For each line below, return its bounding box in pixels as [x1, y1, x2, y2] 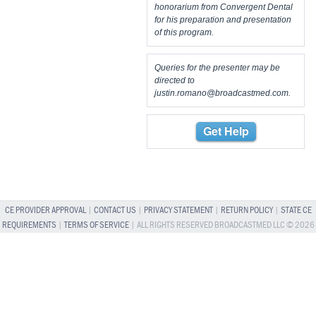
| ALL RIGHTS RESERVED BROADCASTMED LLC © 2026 [128, 220, 315, 230]
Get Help [202, 122, 249, 139]
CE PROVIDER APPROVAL [4, 205, 86, 215]
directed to [154, 75, 195, 85]
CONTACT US [93, 205, 136, 215]
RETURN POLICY [220, 205, 273, 215]
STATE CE [280, 205, 312, 215]
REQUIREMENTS [1, 220, 56, 230]
